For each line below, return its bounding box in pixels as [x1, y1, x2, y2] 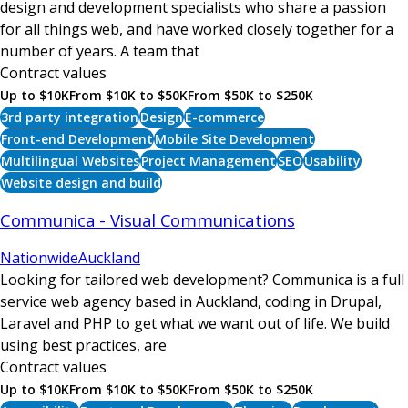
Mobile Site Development [155, 130, 314, 148]
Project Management [141, 152, 276, 170]
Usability [304, 152, 361, 170]
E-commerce [185, 108, 264, 127]
